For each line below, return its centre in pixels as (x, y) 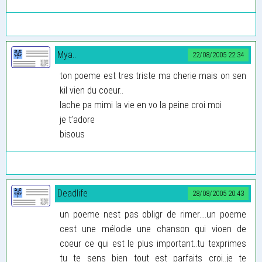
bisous (72, 134)
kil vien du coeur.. (92, 90)
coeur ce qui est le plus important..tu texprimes (153, 243)
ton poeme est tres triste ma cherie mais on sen (153, 75)
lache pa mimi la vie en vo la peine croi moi (141, 105)
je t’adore (77, 119)
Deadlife (73, 193)
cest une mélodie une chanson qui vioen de (153, 229)
